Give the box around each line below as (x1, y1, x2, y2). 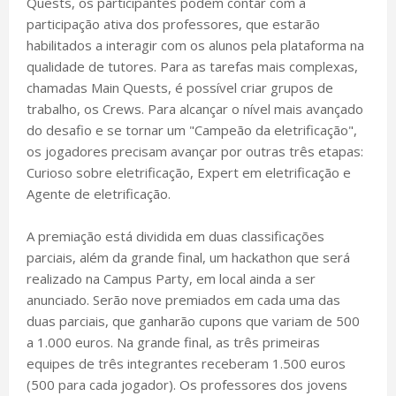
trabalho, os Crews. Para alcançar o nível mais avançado (27, 99, 363, 118)
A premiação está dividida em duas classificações (27, 226, 324, 245)
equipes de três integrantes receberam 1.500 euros (27, 354, 346, 372)
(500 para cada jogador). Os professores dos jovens (27, 375, 347, 393)
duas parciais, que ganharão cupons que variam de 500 (27, 311, 360, 330)
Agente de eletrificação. (27, 184, 171, 202)
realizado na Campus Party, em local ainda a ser (27, 269, 316, 287)
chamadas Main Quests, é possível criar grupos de (27, 78, 333, 96)
